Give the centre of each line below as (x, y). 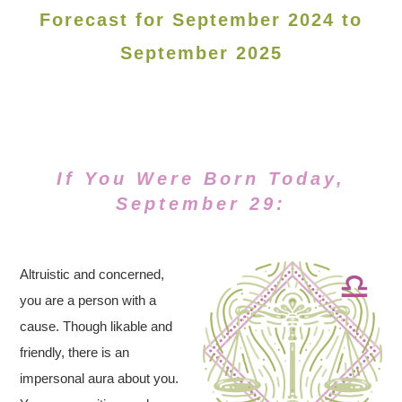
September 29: (201, 204)
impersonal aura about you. (100, 378)
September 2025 (201, 53)
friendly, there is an (75, 352)
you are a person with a (88, 300)
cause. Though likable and (96, 326)
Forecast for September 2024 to (201, 20)
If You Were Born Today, (201, 179)
